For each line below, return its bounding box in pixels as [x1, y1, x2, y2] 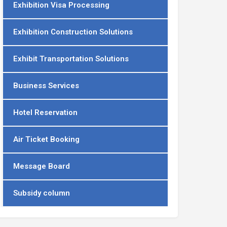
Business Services [13, 81, 79, 91]
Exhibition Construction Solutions [13, 27, 133, 37]
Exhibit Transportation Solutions [13, 54, 129, 64]
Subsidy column [13, 188, 70, 198]
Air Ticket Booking [13, 135, 80, 144]
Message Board [13, 162, 70, 171]
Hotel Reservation [13, 108, 78, 118]
